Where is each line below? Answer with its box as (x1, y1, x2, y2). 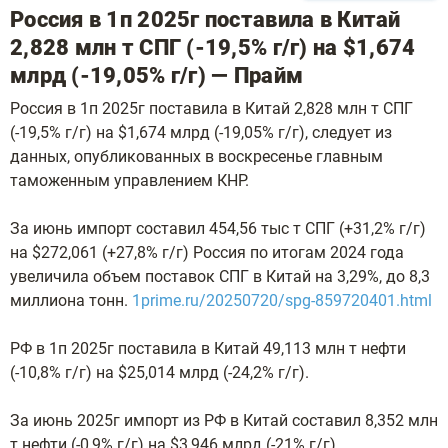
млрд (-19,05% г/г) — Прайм (10, 63, 304, 88)
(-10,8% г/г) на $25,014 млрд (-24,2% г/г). (10, 363, 309, 382)
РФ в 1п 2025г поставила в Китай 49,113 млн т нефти (10, 339, 406, 358)
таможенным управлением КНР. (10, 171, 249, 190)
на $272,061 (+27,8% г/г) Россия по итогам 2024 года (10, 243, 404, 262)
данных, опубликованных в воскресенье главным (10, 147, 383, 166)
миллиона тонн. (10, 291, 132, 310)
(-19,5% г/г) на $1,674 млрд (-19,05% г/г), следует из (10, 123, 392, 142)
